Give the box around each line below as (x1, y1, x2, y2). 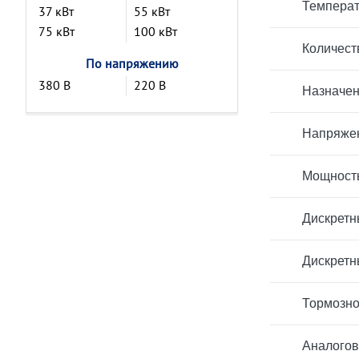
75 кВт (38, 23, 75, 39)
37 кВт (38, 3, 74, 19)
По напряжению (85, 55, 179, 71)
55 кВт (133, 3, 170, 19)
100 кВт (133, 23, 177, 39)
